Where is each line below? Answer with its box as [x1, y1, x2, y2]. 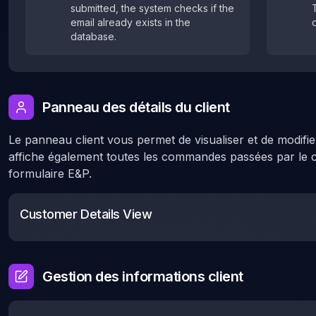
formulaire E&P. [8, 166, 92, 181]
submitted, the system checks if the [71, 2, 234, 14]
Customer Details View [20, 207, 152, 221]
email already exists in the [71, 16, 190, 28]
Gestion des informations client [42, 268, 243, 285]
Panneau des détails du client [42, 99, 230, 116]
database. [71, 30, 116, 42]
